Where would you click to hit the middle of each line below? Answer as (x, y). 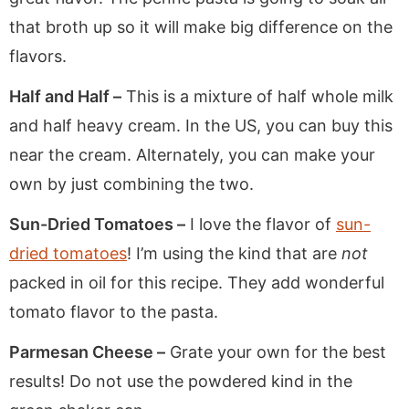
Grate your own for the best (276, 351)
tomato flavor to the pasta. (114, 311)
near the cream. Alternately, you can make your (192, 154)
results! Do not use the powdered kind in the (181, 381)
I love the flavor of (261, 224)
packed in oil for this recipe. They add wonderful (197, 282)
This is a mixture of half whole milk (257, 96)
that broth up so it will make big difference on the (201, 26)
